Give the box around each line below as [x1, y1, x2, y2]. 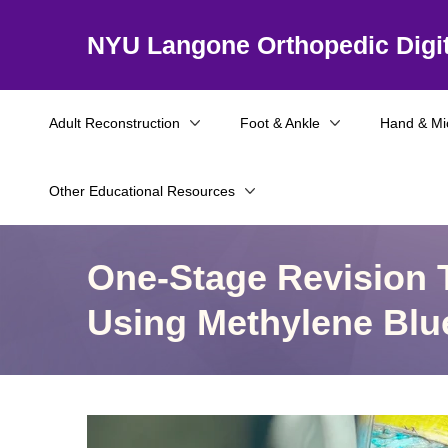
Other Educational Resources [49, 183, 235, 199]
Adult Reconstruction [49, 115, 180, 131]
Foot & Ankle [240, 115, 320, 131]
